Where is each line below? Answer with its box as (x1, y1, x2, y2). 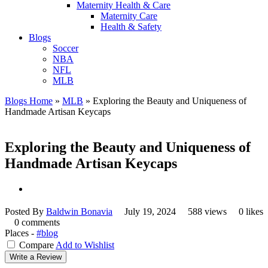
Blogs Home (5, 95, 53, 106)
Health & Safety (100, 21, 162, 32)
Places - (5, 228, 36, 239)
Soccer (53, 42, 78, 53)
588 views (188, 206, 229, 217)
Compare (19, 240, 54, 251)
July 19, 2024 (124, 206, 176, 217)
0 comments (14, 217, 60, 228)
